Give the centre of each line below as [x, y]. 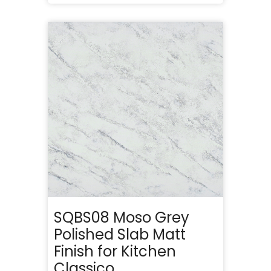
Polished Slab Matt [120, 234]
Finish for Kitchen [115, 251]
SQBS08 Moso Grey [122, 217]
